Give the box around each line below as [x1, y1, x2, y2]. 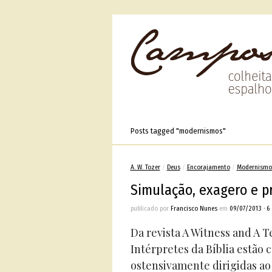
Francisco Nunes [170, 205, 217, 212]
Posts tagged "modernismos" [130, 126, 226, 135]
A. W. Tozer [130, 163, 160, 171]
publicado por [130, 205, 171, 212]
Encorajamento [186, 163, 230, 171]
